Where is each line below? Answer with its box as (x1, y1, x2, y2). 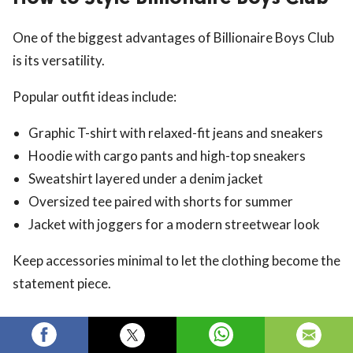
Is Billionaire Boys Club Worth (13, 314, 288, 339)
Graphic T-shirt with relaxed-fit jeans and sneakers (28, 124, 323, 141)
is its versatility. (13, 51, 105, 69)
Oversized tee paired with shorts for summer (28, 192, 293, 210)
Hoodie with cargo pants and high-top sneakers (28, 147, 306, 164)
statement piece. (13, 274, 111, 292)
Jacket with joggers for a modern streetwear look (28, 215, 320, 232)
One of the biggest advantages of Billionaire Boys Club (13, 28, 334, 46)
